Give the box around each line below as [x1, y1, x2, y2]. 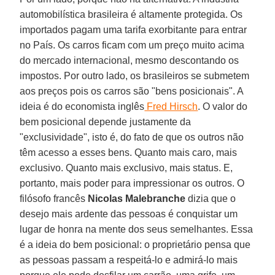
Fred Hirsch [144, 101, 198, 112]
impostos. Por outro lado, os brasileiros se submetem [20, 70, 250, 81]
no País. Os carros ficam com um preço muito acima [20, 39, 245, 50]
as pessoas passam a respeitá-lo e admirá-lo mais [20, 254, 238, 265]
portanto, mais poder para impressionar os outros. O [20, 177, 245, 188]
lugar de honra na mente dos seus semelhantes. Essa [20, 223, 254, 234]
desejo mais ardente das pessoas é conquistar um [20, 208, 238, 219]
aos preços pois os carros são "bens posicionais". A [20, 85, 244, 96]
